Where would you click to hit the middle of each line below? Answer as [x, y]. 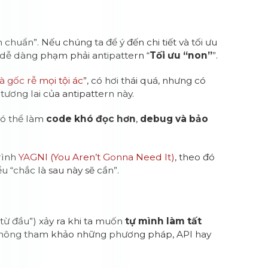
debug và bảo [174, 119]
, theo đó [195, 157]
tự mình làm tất [164, 221]
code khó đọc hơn [91, 119]
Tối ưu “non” [181, 55]
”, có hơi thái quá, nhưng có [145, 80]
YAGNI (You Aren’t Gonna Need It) [97, 157]
